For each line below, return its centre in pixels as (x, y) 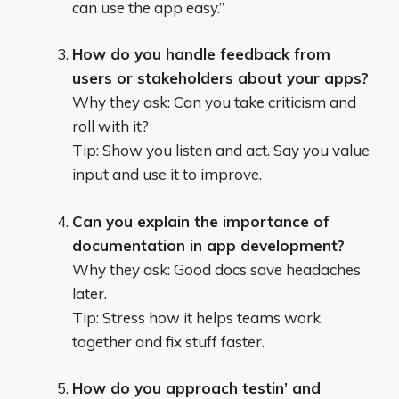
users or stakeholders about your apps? (220, 78)
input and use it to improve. (167, 174)
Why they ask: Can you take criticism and (214, 102)
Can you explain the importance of (201, 221)
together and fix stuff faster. (168, 341)
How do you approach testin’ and (196, 388)
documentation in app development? (208, 245)
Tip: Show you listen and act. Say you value (221, 150)
